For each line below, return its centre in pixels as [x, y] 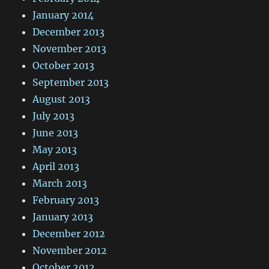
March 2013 [60, 183]
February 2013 [66, 200]
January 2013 [63, 217]
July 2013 [54, 116]
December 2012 [69, 234]
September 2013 [71, 83]
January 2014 [63, 15]
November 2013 [70, 49]
